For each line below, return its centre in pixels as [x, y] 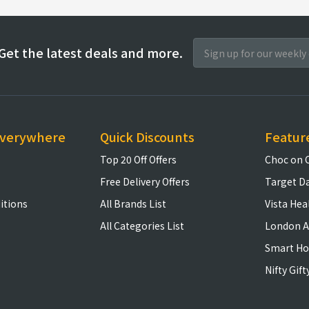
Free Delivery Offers [144, 181]
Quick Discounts [147, 137]
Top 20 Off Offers [138, 159]
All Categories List [142, 226]
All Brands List [133, 203]
